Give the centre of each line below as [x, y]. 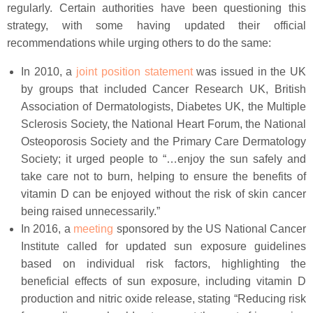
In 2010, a [49, 72]
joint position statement [134, 72]
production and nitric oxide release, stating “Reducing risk [163, 299]
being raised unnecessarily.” [90, 211]
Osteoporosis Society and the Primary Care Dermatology [163, 141]
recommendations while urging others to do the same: [139, 43]
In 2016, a [48, 229]
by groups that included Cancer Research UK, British [163, 89]
